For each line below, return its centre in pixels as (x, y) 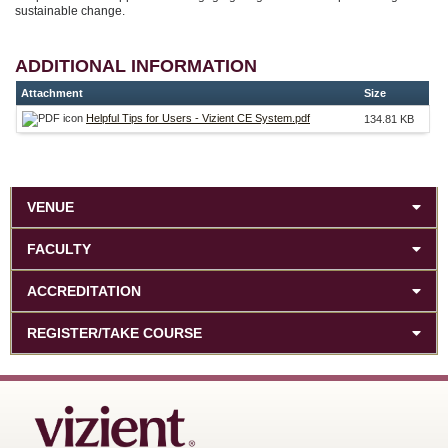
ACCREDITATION (84, 290)
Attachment (52, 92)
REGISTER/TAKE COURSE (114, 332)
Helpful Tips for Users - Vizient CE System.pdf (198, 117)
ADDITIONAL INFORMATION (136, 65)
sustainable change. (70, 10)
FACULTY (59, 248)
